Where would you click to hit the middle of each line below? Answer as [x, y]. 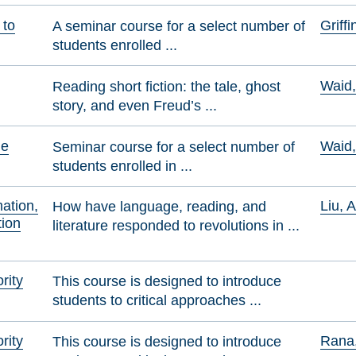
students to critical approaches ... [157, 300]
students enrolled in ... [123, 165]
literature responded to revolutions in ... [176, 226]
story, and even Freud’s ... [135, 105]
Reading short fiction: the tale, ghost [167, 86]
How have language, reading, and [160, 207]
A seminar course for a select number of [179, 25]
